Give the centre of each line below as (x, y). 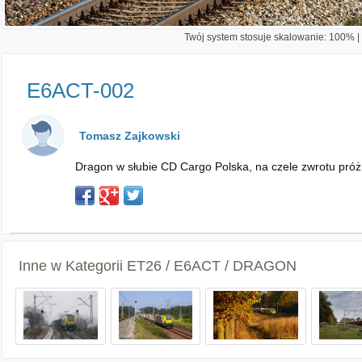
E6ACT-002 (80, 90)
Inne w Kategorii (73, 266)
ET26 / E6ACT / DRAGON (212, 266)
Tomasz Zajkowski (130, 136)
